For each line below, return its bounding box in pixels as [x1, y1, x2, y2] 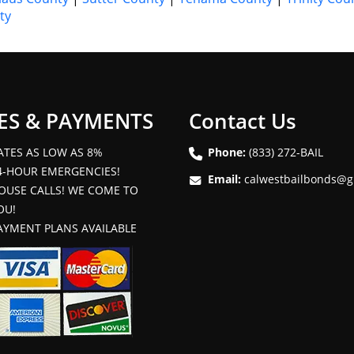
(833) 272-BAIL [249, 144, 323, 160]
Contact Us [189, 106, 296, 135]
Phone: [208, 144, 246, 160]
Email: [208, 171, 241, 186]
